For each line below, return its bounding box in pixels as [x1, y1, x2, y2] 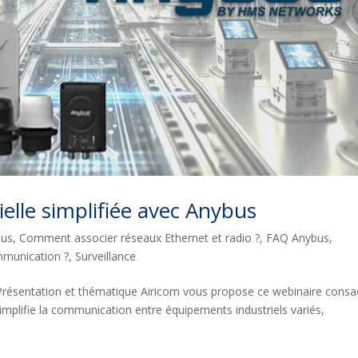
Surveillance [75, 248, 137, 264]
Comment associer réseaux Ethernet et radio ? [19, 229, 261, 245]
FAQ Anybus [266, 229, 330, 245]
